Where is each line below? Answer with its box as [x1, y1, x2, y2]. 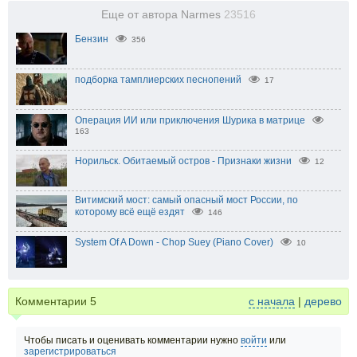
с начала [249, 294, 295, 308]
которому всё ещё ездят [75, 206, 185, 218]
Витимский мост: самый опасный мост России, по [75, 194, 298, 206]
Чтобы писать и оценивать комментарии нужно [24, 334, 241, 346]
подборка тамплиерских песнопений [75, 73, 241, 85]
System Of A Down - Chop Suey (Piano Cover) [75, 236, 273, 248]
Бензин [75, 33, 108, 45]
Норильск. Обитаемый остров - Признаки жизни [75, 155, 292, 167]
